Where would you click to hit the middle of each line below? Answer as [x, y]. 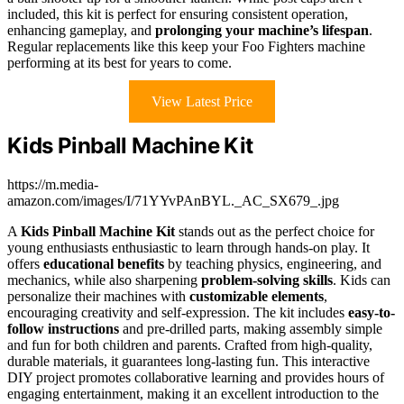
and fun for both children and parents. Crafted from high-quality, [190, 345]
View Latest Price [202, 102]
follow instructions [63, 329]
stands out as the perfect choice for [275, 232]
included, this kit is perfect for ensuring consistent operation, [178, 14]
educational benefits [104, 264]
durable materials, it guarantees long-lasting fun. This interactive [188, 362]
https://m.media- [53, 185]
